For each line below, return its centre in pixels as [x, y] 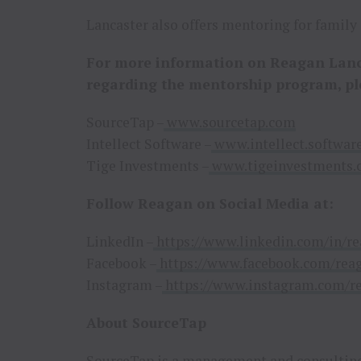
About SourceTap [146, 323]
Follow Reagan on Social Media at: [210, 203]
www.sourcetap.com [231, 122]
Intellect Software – [149, 144]
